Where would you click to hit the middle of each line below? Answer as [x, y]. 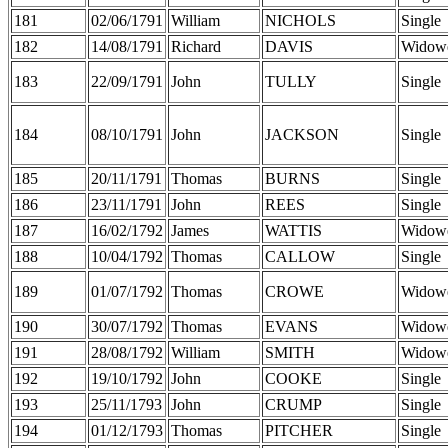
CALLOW [300, 256]
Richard [196, 46]
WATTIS [293, 230]
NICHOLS [300, 20]
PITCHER [299, 430]
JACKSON [302, 134]
